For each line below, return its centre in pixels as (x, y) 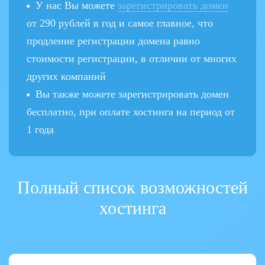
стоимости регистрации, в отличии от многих (132, 59)
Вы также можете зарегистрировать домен (132, 94)
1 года (40, 130)
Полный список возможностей (132, 187)
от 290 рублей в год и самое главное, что (120, 23)
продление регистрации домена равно (113, 41)
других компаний (66, 76)
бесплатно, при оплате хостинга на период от (131, 112)
